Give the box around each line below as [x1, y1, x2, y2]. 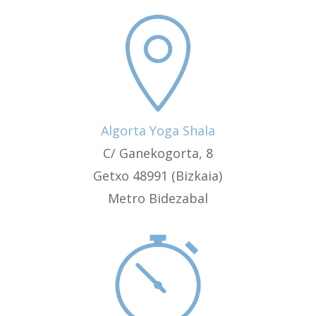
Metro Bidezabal [107, 189, 208, 207]
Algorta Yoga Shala [100, 121, 215, 139]
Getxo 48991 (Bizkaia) [93, 166, 223, 184]
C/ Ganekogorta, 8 [102, 144, 213, 162]
